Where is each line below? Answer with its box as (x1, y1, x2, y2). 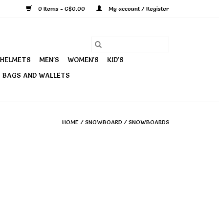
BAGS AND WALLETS (2, 71, 70, 80)
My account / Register (107, 5, 169, 12)
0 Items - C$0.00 (37, 5, 87, 12)
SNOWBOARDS (129, 118, 169, 126)
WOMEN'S (67, 55, 99, 64)
